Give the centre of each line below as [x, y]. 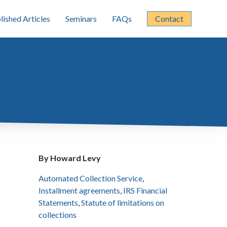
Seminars [81, 18]
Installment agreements [79, 190]
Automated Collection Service [90, 178]
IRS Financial [145, 190]
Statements [58, 202]
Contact [169, 18]
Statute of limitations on [123, 202]
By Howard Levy [70, 158]
